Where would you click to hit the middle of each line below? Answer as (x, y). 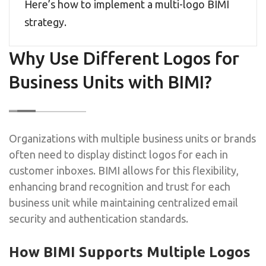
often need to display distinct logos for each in (118, 154)
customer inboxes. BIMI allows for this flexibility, (124, 170)
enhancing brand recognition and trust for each (120, 186)
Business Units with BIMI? (110, 82)
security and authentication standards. (99, 218)
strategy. (45, 22)
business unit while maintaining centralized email (123, 202)
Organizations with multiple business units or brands (132, 138)
